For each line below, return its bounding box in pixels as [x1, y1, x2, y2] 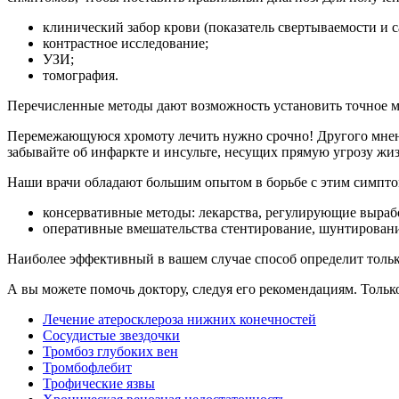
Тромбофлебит [43, 360, 132, 376]
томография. [43, 68, 118, 84]
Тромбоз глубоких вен [43, 344, 178, 360]
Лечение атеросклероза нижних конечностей [43, 312, 316, 328]
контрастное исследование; [43, 36, 208, 52]
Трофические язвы [43, 376, 155, 392]
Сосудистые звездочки [43, 328, 180, 344]
